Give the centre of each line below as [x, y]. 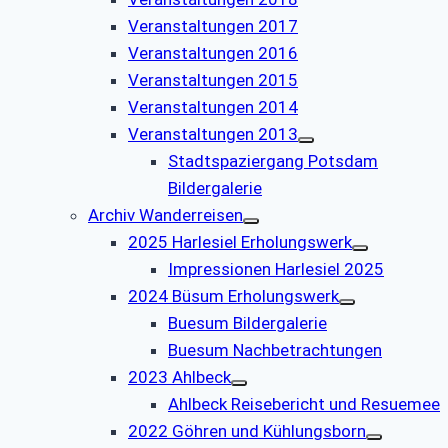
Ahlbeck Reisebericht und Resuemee [304, 403]
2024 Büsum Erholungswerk [233, 295]
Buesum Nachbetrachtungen [275, 349]
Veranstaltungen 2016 [213, 52]
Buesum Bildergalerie [247, 322]
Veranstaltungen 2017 [213, 25]
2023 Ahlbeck [179, 376]
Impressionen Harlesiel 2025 [276, 268]
